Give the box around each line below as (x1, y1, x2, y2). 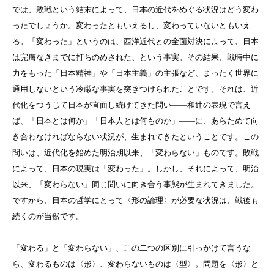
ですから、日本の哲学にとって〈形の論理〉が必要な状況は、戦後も (12, 196, 259, 206)
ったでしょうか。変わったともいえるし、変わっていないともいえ (12, 21, 251, 31)
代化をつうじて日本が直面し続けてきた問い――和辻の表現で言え (12, 100, 251, 110)
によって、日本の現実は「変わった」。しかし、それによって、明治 (12, 164, 259, 174)
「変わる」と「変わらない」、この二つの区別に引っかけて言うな (12, 243, 251, 253)
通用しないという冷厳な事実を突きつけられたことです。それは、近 (12, 84, 259, 94)
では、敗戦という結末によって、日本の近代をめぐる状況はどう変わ (12, 5, 259, 15)
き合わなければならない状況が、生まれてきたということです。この (12, 132, 259, 142)
